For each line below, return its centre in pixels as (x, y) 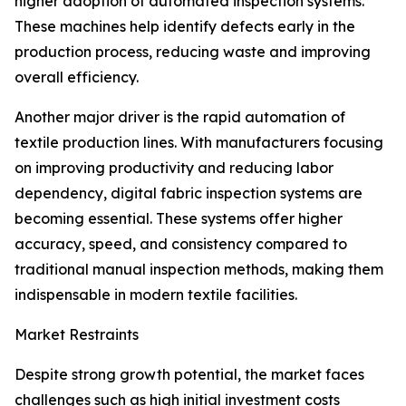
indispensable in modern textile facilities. (156, 295)
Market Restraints (77, 335)
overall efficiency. (77, 77)
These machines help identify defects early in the (185, 27)
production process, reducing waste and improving (193, 52)
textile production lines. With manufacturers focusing (199, 143)
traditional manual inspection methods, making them (199, 270)
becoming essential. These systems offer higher (179, 219)
